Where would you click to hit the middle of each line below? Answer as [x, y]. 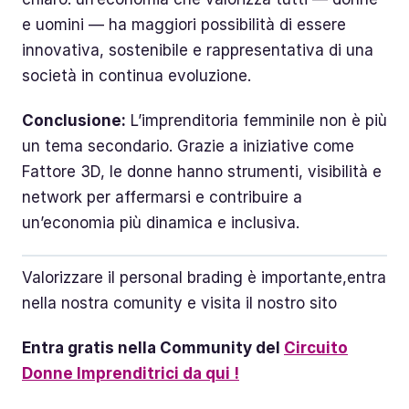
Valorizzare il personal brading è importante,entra [204, 277]
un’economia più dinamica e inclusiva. [161, 222]
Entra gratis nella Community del [153, 348]
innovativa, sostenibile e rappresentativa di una [198, 50]
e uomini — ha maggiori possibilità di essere [184, 24]
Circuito [316, 348]
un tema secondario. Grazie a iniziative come [188, 146]
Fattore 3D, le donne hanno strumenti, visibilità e [202, 171]
